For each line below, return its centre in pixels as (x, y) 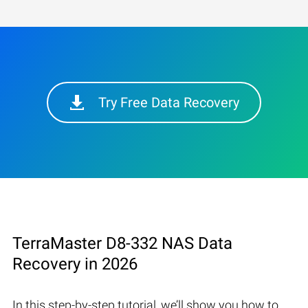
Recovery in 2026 (75, 264)
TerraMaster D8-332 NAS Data (122, 243)
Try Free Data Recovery (169, 102)
